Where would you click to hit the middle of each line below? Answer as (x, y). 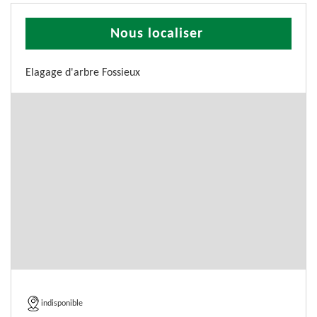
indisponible (62, 304)
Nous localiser (157, 34)
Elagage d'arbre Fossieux (83, 73)
